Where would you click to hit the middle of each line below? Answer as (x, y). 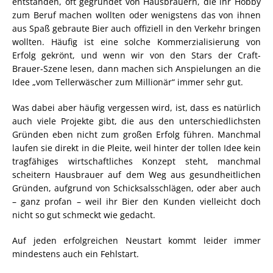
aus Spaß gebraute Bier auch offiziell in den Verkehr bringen (136, 28)
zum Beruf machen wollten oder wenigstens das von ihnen (136, 15)
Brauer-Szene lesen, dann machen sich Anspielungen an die (136, 68)
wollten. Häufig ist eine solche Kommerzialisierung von (136, 41)
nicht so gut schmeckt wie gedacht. (84, 214)
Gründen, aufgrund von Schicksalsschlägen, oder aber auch (136, 188)
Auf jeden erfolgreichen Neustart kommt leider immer (136, 240)
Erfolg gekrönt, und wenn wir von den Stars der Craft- (136, 55)
